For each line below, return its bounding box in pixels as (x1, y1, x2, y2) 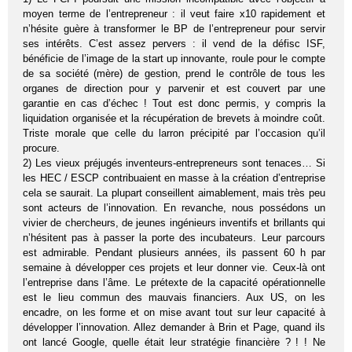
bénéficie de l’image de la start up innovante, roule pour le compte (23, 53, 325, 65)
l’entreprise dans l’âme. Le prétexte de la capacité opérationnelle (23, 277, 325, 289)
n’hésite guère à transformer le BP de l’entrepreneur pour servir (23, 23, 325, 35)
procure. (23, 142, 60, 155)
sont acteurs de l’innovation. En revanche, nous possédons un (23, 202, 325, 214)
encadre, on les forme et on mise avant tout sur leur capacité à (23, 306, 325, 319)
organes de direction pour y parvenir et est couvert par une (23, 82, 325, 95)
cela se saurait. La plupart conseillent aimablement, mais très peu (23, 187, 325, 200)
